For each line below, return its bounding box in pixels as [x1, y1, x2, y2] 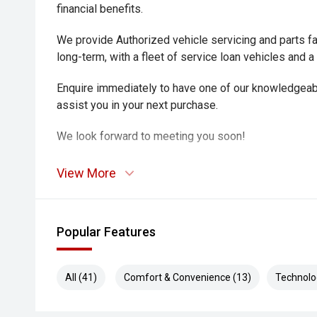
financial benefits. [57, 2, 143, 16]
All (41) [65, 272, 97, 283]
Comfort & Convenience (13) [124, 272, 251, 283]
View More [57, 166, 116, 180]
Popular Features [57, 224, 156, 239]
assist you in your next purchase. [57, 98, 218, 112]
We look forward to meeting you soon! [57, 129, 246, 143]
